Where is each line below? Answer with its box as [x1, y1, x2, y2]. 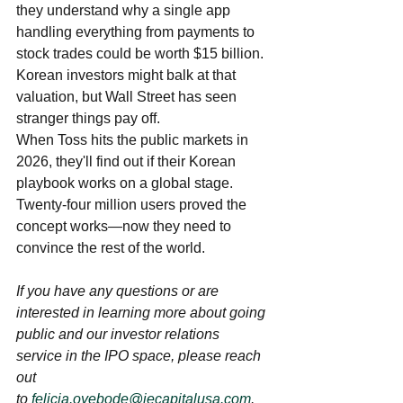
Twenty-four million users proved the [16, 197, 250, 213]
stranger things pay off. [16, 111, 160, 127]
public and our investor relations [16, 327, 223, 343]
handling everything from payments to [16, 24, 258, 40]
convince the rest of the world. [16, 240, 205, 256]
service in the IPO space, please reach [16, 348, 264, 364]
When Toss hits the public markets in [16, 132, 252, 148]
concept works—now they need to [16, 219, 235, 235]
